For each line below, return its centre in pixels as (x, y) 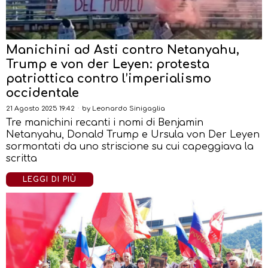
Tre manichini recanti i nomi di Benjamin (105, 123)
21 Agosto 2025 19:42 (40, 109)
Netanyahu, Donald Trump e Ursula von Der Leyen (133, 135)
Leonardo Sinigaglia (129, 109)
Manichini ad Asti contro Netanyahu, (123, 50)
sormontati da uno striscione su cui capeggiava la (130, 147)
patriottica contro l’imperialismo (109, 79)
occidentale (42, 93)
